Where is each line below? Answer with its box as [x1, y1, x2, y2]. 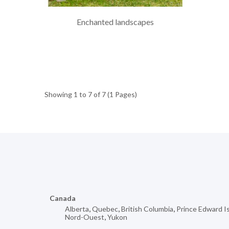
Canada [50, 194, 76, 203]
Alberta [65, 204, 89, 214]
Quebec [92, 204, 118, 214]
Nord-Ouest [65, 213, 104, 222]
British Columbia [121, 204, 173, 214]
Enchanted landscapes [77, 17, 154, 27]
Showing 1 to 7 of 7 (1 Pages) [44, 90, 137, 99]
